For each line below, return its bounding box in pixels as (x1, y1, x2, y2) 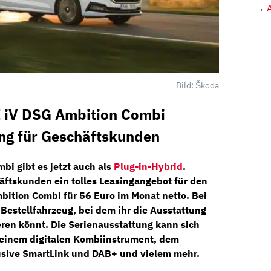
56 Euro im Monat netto (79, 189, 186, 202)
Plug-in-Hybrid (114, 160, 183, 173)
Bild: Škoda (175, 79, 219, 91)
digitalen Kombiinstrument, (30, 233, 157, 246)
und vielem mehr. (120, 247, 200, 260)
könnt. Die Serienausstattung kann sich (16, 218, 200, 231)
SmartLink (22, 247, 69, 260)
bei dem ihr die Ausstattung (76, 204, 206, 217)
